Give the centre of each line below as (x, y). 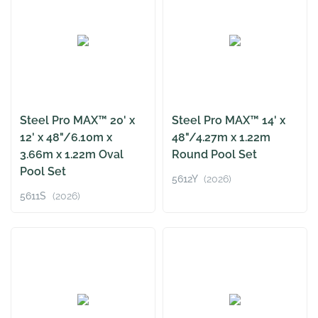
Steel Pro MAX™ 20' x (77, 121)
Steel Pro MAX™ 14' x (229, 121)
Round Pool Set (214, 155)
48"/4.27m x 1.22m (221, 138)
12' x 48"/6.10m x (66, 138)
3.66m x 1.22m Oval (72, 155)
